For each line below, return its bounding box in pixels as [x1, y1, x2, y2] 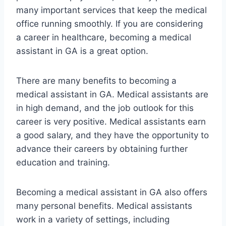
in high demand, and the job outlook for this [16, 103, 194, 114]
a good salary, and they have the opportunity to [16, 130, 209, 141]
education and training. [16, 157, 110, 168]
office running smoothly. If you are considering [16, 19, 203, 29]
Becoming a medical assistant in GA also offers [16, 187, 207, 198]
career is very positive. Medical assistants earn [16, 117, 206, 127]
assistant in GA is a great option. [16, 46, 148, 56]
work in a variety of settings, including [16, 214, 169, 225]
